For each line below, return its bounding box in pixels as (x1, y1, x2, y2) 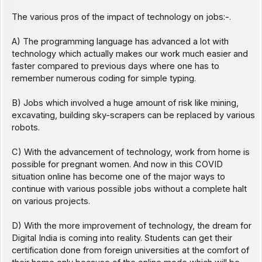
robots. (11, 122, 40, 133)
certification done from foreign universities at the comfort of (11, 245, 249, 256)
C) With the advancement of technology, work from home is (11, 147, 250, 158)
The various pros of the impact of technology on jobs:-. (11, 12, 231, 23)
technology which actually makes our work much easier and (11, 49, 248, 60)
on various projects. (11, 196, 90, 207)
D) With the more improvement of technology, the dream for (11, 220, 251, 232)
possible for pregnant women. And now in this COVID (11, 159, 223, 170)
